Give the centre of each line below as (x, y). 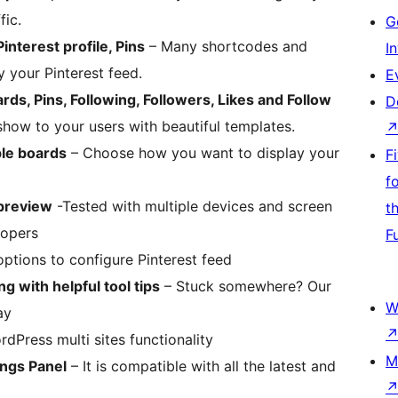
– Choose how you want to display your (203, 153)
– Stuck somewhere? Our (246, 287)
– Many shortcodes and (226, 47)
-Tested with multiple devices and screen (192, 207)
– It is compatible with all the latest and (201, 366)
